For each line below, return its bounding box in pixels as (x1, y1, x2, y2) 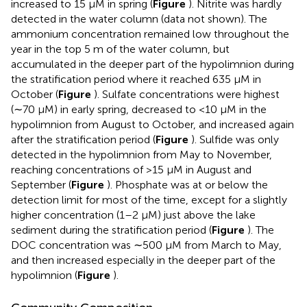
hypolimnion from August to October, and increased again (11, 118, 294, 132)
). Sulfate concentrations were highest (94, 88, 280, 101)
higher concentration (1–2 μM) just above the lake (11, 208, 256, 222)
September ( (11, 178, 71, 192)
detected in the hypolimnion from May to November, (11, 148, 272, 162)
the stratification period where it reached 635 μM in (11, 73, 261, 86)
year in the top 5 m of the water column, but (11, 42, 230, 56)
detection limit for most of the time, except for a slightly (11, 193, 287, 207)
